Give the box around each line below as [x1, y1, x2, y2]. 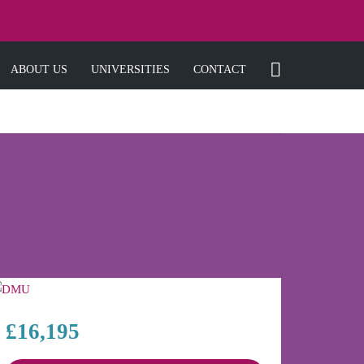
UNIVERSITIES [91, 63, 170, 76]
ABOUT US [11, 63, 67, 76]
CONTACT [193, 63, 246, 76]
